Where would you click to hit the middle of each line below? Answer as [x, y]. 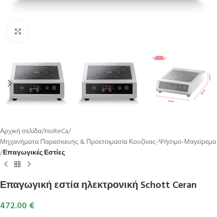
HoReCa [56, 132]
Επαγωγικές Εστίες [34, 153]
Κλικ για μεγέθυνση [57, 31]
